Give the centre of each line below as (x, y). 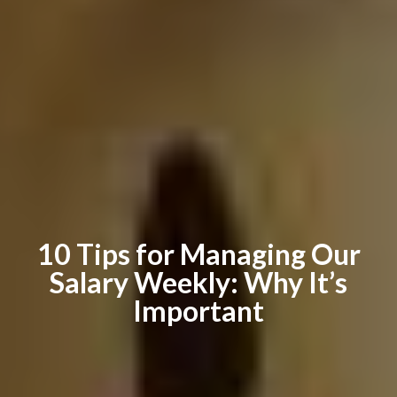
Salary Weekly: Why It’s (198, 282)
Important (198, 310)
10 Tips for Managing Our (198, 253)
